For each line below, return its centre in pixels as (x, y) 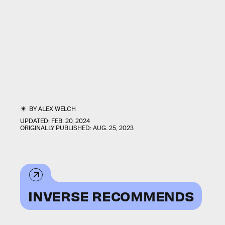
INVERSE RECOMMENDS (111, 196)
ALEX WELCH (57, 109)
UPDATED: (36, 121)
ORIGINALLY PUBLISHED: (57, 128)
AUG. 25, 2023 (113, 128)
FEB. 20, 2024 (71, 121)
